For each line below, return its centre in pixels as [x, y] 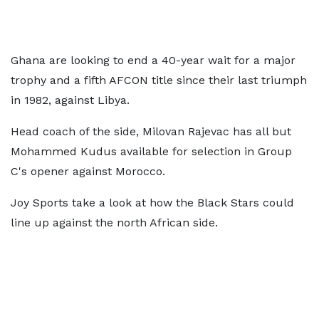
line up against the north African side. [114, 223]
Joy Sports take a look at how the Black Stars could [152, 203]
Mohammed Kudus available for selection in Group [151, 151]
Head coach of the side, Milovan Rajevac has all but [151, 131]
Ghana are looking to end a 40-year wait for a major [153, 60]
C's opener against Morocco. [88, 171]
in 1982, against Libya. [70, 100]
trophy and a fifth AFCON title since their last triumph [159, 80]
